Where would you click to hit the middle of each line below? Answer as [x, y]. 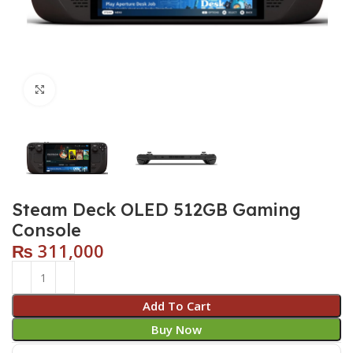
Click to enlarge [98, 89]
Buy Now [176, 330]
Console [47, 230]
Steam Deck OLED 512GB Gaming [157, 210]
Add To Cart [176, 306]
